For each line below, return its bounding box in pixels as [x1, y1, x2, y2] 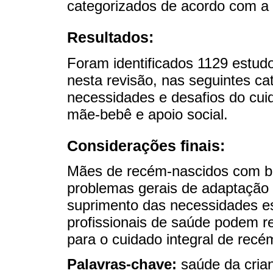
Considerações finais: [67, 136, 225, 154]
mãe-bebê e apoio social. [67, 105, 228, 122]
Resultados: [67, 29, 154, 46]
